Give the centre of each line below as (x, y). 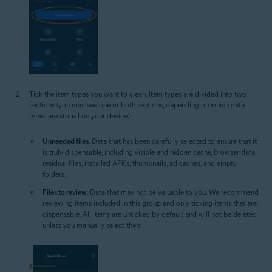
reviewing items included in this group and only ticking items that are (150, 203)
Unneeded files (66, 141)
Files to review (65, 192)
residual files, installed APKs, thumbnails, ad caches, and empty (140, 163)
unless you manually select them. (93, 225)
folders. (54, 174)
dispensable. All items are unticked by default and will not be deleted (150, 214)
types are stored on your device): (80, 116)
